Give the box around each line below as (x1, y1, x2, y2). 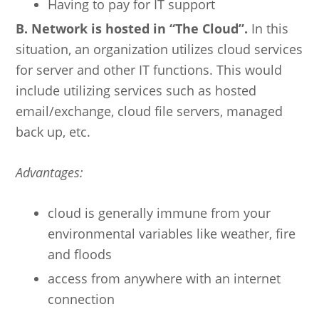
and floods (48, 245, 113, 263)
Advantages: (16, 163, 84, 181)
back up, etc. (16, 122, 91, 140)
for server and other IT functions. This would (16, 61, 283, 78)
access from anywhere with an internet (48, 269, 281, 287)
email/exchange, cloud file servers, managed (16, 102, 283, 120)
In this (248, 19, 289, 37)
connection (48, 290, 115, 308)
